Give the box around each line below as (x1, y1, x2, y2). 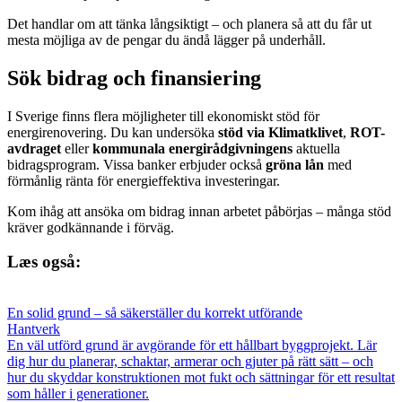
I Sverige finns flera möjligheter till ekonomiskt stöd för (7, 108, 319, 124)
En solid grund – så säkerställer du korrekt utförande (7, 304, 302, 320)
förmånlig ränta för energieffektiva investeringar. (7, 172, 280, 188)
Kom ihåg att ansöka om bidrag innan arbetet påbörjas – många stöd (7, 203, 391, 219)
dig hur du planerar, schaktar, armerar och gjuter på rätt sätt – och (7, 353, 373, 369)
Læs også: (7, 252, 81, 272)
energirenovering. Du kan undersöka (7, 124, 218, 140)
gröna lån (266, 156, 324, 172)
